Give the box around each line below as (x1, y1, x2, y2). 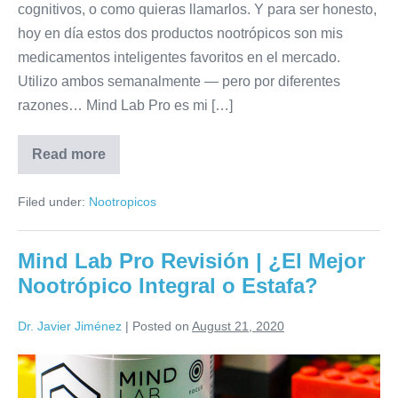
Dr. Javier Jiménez (18, 319, 122, 334)
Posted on (132, 319, 189, 334)
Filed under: (18, 195, 85, 210)
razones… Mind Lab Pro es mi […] (18, 98, 233, 114)
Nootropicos (89, 195, 156, 210)
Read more (32, 147, 106, 163)
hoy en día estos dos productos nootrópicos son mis (18, 26, 343, 42)
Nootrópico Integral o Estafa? (18, 274, 318, 298)
